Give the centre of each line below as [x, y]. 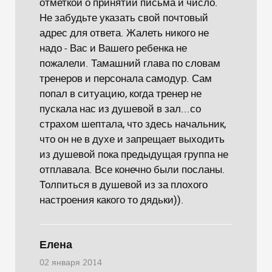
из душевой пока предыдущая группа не [134, 154]
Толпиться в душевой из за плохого [124, 184]
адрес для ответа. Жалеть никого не [124, 32]
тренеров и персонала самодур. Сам [126, 78]
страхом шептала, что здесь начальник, [133, 124]
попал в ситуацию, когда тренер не [121, 93]
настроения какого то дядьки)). [112, 199]
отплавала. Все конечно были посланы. [132, 169]
